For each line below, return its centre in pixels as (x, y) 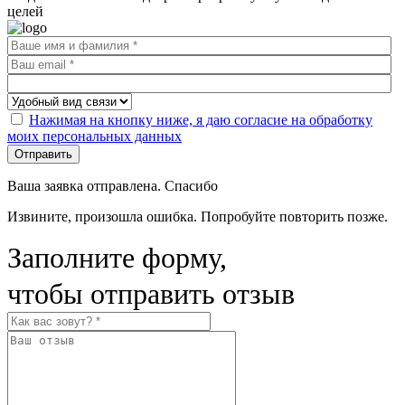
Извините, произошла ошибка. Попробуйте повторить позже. (198, 216)
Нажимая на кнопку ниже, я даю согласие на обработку (201, 119)
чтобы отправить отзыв (151, 293)
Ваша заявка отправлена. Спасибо (113, 185)
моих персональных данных (94, 136)
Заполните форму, (117, 257)
